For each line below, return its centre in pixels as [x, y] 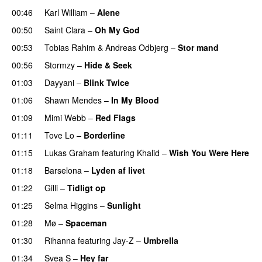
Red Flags [116, 117]
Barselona [63, 170]
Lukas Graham [72, 152]
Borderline [104, 135]
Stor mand [198, 47]
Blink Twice [106, 82]
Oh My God [117, 30]
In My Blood [135, 100]
